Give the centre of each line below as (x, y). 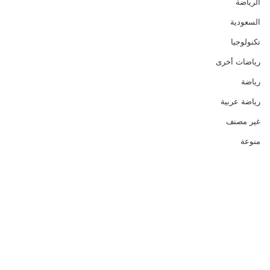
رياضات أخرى (238, 61)
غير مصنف (243, 121)
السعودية (245, 21)
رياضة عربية (240, 101)
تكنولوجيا (246, 41)
